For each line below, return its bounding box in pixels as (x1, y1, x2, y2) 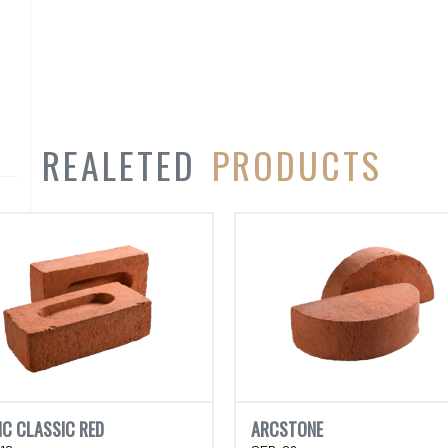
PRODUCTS (212, 137, 382, 191)
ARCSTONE (251, 415, 323, 442)
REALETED (42, 137, 212, 191)
